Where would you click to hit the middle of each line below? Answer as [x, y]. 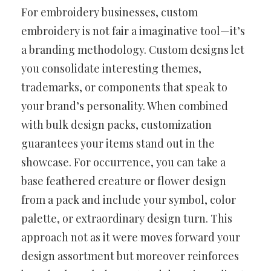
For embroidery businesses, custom [109, 12]
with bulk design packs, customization [116, 124]
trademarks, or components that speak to [124, 87]
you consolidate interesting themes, [111, 68]
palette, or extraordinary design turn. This [127, 218]
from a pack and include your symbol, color [129, 199]
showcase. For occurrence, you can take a [123, 162]
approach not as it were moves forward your [131, 237]
